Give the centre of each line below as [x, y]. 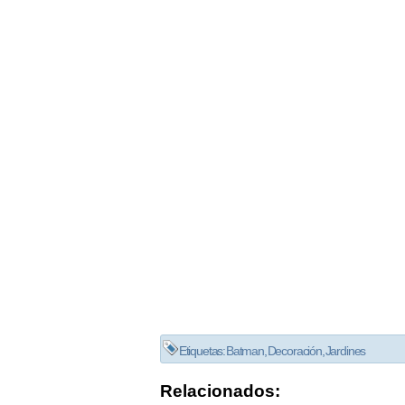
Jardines [345, 351]
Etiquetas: [202, 351]
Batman [245, 351]
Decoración [294, 351]
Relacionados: [220, 391]
